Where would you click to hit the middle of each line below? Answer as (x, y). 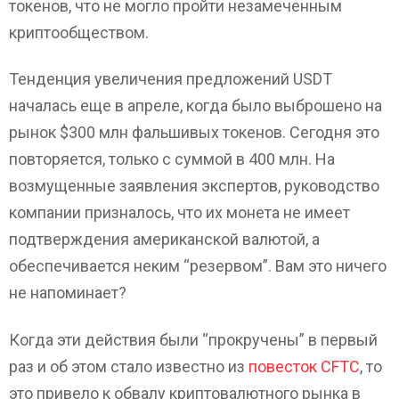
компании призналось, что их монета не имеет (179, 213)
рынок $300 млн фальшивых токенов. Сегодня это (194, 133)
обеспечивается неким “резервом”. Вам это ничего (198, 266)
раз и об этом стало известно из (129, 366)
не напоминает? (68, 293)
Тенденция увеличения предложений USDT (171, 79)
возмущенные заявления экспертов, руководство (194, 186)
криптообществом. (79, 32)
